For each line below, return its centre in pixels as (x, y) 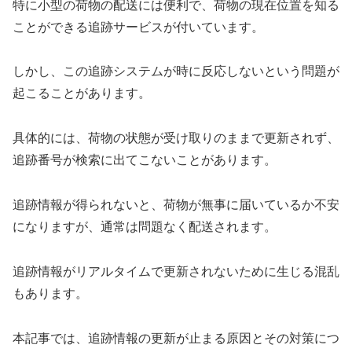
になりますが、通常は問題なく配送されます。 (145, 227)
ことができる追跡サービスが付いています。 (138, 27)
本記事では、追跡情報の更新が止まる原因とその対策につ (176, 338)
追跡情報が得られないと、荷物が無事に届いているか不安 (176, 205)
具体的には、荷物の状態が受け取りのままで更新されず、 (176, 138)
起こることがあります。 (82, 93)
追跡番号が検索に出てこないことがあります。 (145, 160)
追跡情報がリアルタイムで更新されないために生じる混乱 (176, 271)
